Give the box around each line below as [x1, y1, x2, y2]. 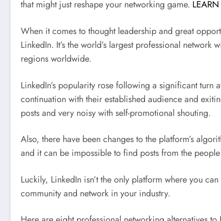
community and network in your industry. [21, 186, 170, 200]
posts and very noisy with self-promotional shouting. [21, 106, 211, 119]
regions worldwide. [21, 52, 91, 66]
